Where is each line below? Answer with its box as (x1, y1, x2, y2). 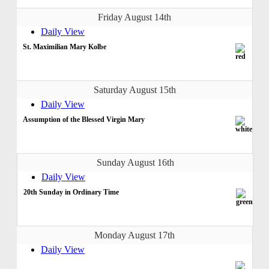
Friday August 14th (98, 11, 171, 22)
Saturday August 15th (93, 84, 176, 95)
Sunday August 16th (96, 157, 174, 168)
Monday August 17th (94, 229, 175, 240)
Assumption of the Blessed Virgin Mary (23, 115, 145, 124)
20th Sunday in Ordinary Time (23, 187, 119, 196)
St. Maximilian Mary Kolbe (23, 42, 106, 51)
